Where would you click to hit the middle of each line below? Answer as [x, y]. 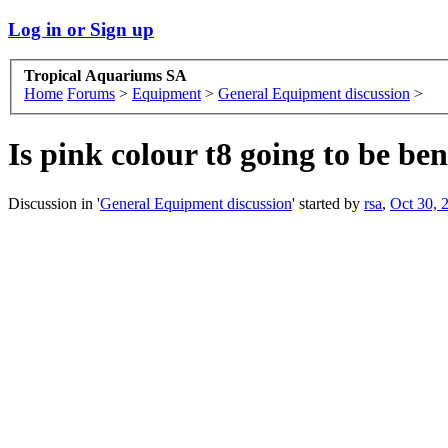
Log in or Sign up [81, 29]
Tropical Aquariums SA [105, 76]
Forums [91, 94]
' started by [328, 203]
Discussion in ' [54, 203]
